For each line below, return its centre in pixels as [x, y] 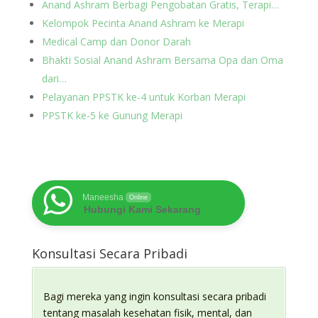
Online [138, 197]
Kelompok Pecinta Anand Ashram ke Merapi [143, 23]
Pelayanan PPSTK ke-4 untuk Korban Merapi [143, 97]
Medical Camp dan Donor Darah [116, 42]
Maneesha [103, 197]
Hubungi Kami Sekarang [142, 209]
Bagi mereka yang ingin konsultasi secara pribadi [154, 296]
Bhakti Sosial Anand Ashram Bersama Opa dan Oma [162, 60]
